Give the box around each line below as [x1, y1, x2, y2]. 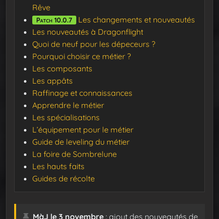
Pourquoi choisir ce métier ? [32, 51, 131, 62]
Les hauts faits [32, 161, 85, 172]
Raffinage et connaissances [32, 88, 132, 98]
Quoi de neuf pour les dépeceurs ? [32, 39, 155, 49]
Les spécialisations [32, 112, 100, 123]
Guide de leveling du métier [32, 137, 130, 147]
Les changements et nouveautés [78, 15, 195, 25]
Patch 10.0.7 [36, 16, 72, 25]
